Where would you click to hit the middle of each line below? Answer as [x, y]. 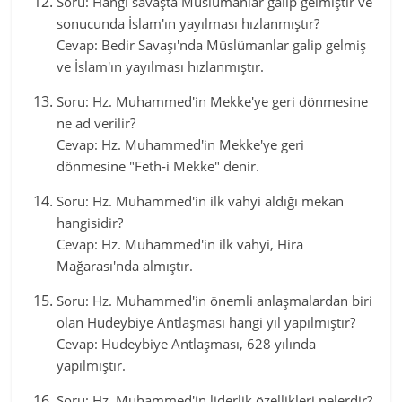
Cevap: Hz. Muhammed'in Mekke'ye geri [181, 144]
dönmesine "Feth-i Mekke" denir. [158, 166]
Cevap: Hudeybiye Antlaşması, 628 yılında [187, 344]
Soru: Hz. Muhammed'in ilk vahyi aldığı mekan [201, 201]
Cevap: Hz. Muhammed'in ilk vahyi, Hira [180, 244]
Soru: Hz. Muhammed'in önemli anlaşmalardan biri [215, 301]
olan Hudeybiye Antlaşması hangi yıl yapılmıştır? [206, 322]
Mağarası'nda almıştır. [125, 266]
